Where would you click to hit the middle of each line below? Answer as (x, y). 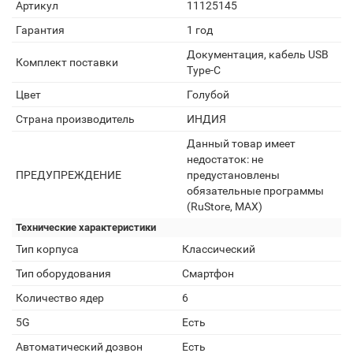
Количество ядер (60, 298)
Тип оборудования (63, 273)
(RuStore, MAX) (225, 206)
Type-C (204, 70)
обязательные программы (255, 191)
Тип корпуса (47, 249)
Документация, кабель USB (258, 54)
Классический (219, 249)
